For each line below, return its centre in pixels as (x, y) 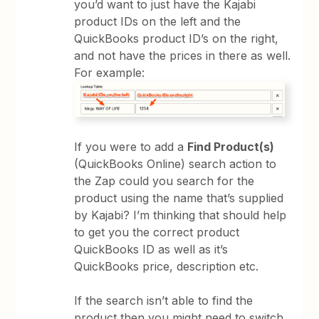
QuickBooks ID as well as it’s (151, 249)
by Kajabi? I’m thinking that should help (181, 215)
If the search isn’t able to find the (164, 300)
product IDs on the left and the (158, 22)
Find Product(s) (231, 146)
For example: (110, 73)
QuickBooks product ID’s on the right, (177, 39)
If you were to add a (131, 146)
